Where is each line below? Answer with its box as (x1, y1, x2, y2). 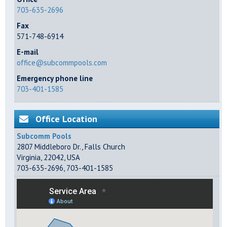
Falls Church (85, 142, 125, 152)
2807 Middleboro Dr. (17, 142, 82, 152)
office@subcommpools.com (17, 58, 107, 68)
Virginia (17, 153, 41, 163)
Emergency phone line (17, 73, 93, 84)
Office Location (35, 113, 97, 125)
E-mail (17, 47, 39, 57)
